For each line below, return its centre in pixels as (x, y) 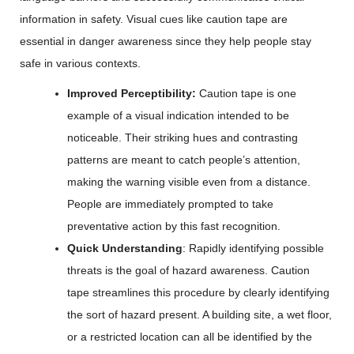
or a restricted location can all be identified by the (190, 337)
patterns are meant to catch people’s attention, (184, 160)
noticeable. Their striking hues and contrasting (183, 137)
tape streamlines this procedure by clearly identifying (198, 292)
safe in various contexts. (80, 63)
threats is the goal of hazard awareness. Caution (188, 270)
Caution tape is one (248, 93)
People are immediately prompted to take (170, 204)
